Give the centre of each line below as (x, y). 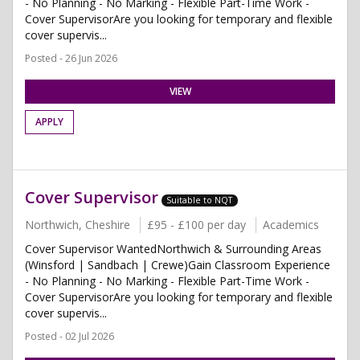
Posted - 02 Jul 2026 (70, 336)
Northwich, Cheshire (78, 225)
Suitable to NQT (200, 200)
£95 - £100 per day (196, 225)
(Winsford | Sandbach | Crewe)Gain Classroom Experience (178, 265)
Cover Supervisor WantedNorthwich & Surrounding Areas (173, 249)
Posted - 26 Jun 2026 (71, 58)
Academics (291, 225)
